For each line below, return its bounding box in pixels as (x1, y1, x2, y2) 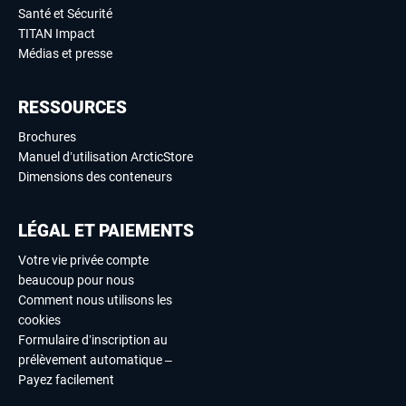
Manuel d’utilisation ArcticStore (18, 150, 193, 165)
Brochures (18, 130, 76, 145)
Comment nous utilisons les (18, 293, 172, 308)
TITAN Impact (18, 26, 95, 42)
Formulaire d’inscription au (18, 333, 168, 348)
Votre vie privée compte (18, 253, 149, 268)
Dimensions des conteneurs (18, 169, 172, 185)
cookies (18, 313, 61, 328)
